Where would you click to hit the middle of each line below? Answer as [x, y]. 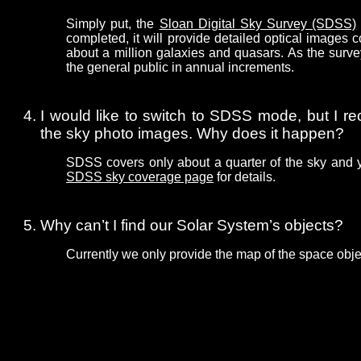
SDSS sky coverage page [140, 177]
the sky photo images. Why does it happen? [192, 134]
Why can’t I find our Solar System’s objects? [192, 226]
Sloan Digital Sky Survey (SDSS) [258, 24]
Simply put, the [113, 24]
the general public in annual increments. [180, 68]
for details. [245, 177]
